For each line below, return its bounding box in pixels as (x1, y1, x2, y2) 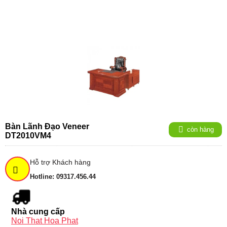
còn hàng (186, 126, 214, 133)
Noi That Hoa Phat (11, 216, 78, 225)
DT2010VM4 (5, 131, 51, 140)
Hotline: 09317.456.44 (30, 173, 96, 180)
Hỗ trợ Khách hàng (30, 158, 91, 166)
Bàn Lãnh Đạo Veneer (5, 122, 89, 131)
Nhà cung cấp (11, 207, 65, 216)
